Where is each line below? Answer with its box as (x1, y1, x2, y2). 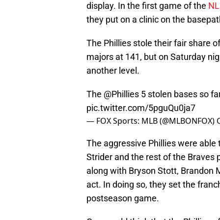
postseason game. (86, 193, 159, 204)
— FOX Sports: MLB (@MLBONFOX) (86, 115, 217, 127)
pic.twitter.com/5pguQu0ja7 (86, 103, 195, 113)
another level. (86, 65, 139, 76)
